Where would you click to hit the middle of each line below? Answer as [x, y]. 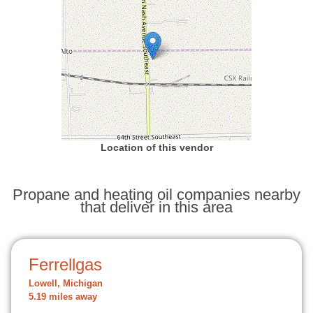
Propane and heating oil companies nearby [156, 195]
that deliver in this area [156, 207]
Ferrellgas [65, 264]
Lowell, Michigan [66, 284]
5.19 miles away [63, 297]
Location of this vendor [156, 147]
